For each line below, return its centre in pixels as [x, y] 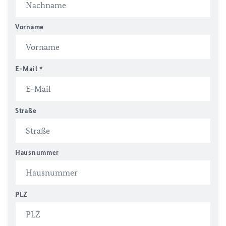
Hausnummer [37, 153]
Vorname [30, 27]
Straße [26, 111]
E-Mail [27, 69]
